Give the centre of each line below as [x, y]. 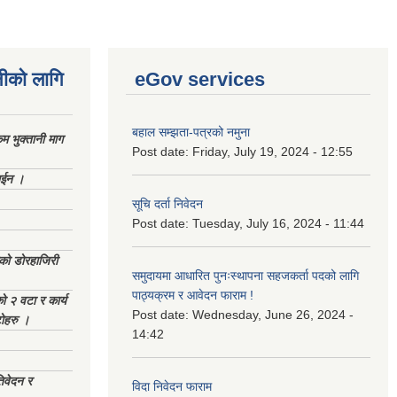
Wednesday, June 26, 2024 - [273, 315]
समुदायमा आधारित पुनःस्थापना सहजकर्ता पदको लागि [245, 276]
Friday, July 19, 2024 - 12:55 [272, 152]
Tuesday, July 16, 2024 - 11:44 [278, 223]
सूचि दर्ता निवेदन [167, 204]
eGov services [200, 79]
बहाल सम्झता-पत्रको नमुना [191, 132]
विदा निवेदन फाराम [172, 386]
